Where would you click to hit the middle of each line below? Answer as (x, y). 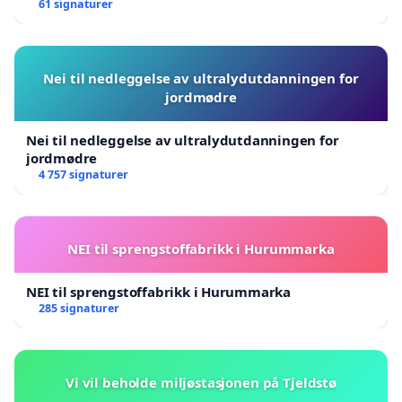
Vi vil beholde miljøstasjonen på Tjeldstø (201, 383)
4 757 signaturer (83, 175)
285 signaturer (79, 309)
